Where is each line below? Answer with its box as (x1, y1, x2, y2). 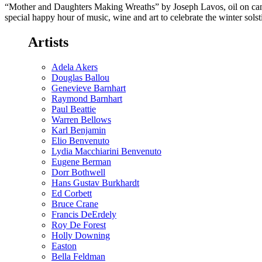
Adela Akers (51, 62, 98, 73)
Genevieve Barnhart (51, 83, 126, 94)
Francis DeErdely (51, 209, 116, 220)
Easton (51, 241, 77, 251)
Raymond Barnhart (51, 94, 122, 104)
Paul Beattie (51, 104, 96, 115)
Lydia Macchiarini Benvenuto (51, 146, 161, 157)
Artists (28, 35, 68, 50)
